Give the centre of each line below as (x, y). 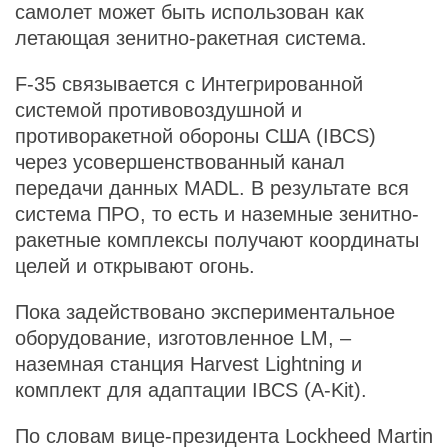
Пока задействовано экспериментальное (205, 312)
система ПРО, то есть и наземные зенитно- (217, 214)
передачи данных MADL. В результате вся (212, 188)
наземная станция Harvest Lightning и (188, 364)
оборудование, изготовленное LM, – (183, 338)
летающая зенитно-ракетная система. (191, 38)
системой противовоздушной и (158, 110)
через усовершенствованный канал (180, 162)
